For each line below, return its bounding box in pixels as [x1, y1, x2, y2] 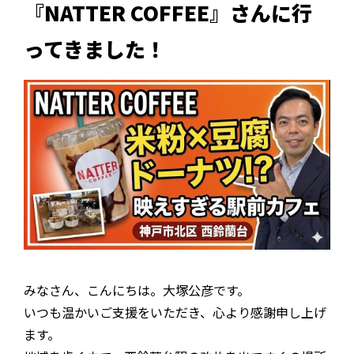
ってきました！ [24, 34, 166, 63]
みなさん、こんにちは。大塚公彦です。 [24, 281, 250, 300]
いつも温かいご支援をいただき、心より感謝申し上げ [24, 303, 326, 322]
